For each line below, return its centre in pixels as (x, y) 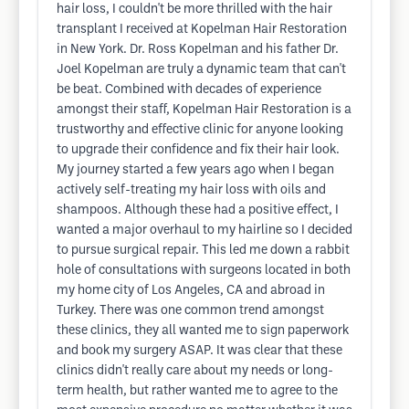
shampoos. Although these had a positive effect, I (198, 210)
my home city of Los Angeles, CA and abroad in (191, 291)
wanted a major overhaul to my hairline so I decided (204, 231)
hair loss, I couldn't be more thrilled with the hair (194, 10)
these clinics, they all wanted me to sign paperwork (203, 331)
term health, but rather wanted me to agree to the (197, 391)
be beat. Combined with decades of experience (189, 90)
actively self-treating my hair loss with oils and (191, 190)
